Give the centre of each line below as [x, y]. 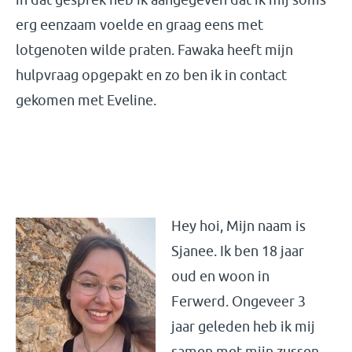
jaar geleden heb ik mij [243, 326]
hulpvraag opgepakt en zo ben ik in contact [151, 75]
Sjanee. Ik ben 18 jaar [238, 251]
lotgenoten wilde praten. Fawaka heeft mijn [154, 50]
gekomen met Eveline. [88, 100]
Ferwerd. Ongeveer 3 [238, 301]
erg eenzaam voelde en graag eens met [139, 25]
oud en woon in [220, 276]
